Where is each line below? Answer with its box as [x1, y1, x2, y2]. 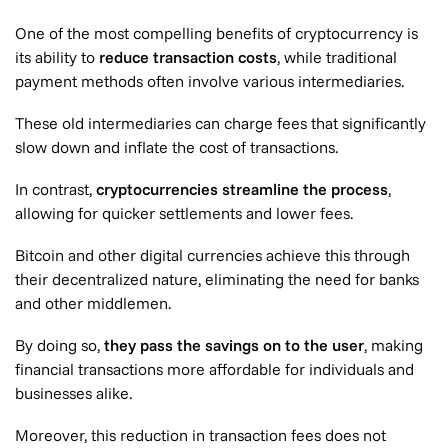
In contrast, [15, 179, 96, 199]
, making [364, 335, 423, 355]
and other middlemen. [15, 293, 171, 313]
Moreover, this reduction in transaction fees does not [15, 425, 386, 445]
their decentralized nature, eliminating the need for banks [15, 269, 419, 289]
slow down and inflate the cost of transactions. [15, 137, 338, 157]
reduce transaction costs [99, 47, 277, 67]
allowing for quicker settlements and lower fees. [15, 203, 353, 223]
